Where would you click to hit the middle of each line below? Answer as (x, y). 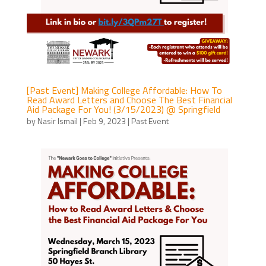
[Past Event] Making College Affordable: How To (124, 90)
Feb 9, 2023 (104, 121)
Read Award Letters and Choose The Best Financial (129, 99)
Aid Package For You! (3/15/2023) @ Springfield (123, 109)
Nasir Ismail (57, 121)
